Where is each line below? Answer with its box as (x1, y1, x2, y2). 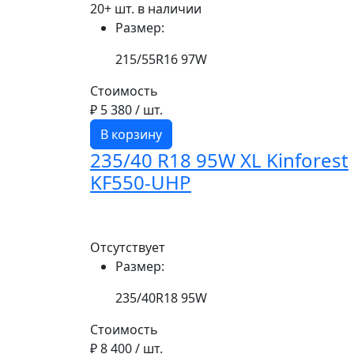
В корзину (100, 126, 162, 143)
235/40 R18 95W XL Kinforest (90, 147, 348, 173)
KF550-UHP (90, 169, 191, 195)
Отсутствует (90, 239, 165, 256)
